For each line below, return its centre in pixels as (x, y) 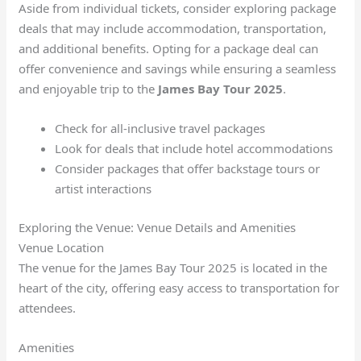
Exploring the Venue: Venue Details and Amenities (158, 227)
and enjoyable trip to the (89, 89)
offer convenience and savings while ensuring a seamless (178, 69)
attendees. (48, 307)
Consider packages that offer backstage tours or (188, 169)
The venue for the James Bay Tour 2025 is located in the (173, 267)
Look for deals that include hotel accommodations (194, 149)
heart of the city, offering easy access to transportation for (179, 287)
